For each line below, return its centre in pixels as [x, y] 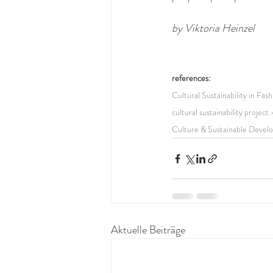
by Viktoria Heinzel [213, 28]
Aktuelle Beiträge [148, 230]
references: [191, 78]
